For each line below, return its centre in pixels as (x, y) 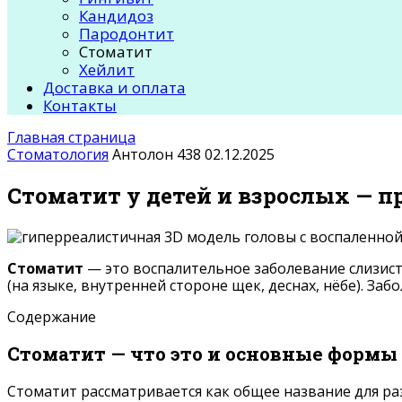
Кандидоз (116, 16)
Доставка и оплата (114, 88)
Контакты (80, 106)
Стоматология (58, 155)
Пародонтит (127, 34)
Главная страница (71, 138)
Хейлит (107, 70)
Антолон (143, 155)
